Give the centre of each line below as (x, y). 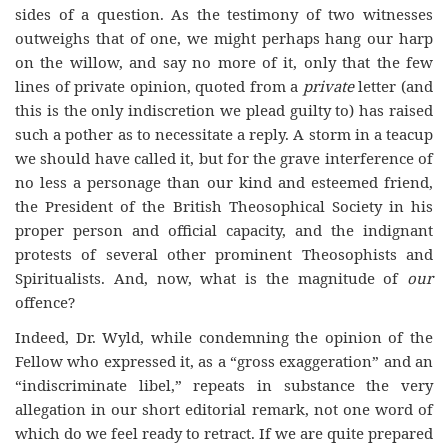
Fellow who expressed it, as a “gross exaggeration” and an (224, 360)
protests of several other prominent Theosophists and (224, 254)
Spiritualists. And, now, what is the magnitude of (211, 278)
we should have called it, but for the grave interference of (224, 158)
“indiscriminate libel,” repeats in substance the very (224, 384)
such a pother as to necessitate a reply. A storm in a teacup (224, 134)
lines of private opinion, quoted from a (159, 86)
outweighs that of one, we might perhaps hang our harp (224, 38)
